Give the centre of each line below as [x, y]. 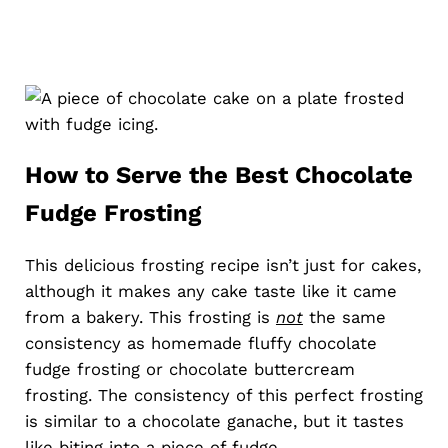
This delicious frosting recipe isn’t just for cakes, [222, 265]
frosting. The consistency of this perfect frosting [223, 395]
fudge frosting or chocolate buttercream [189, 369]
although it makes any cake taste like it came [210, 291]
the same [344, 317]
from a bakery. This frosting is [150, 317]
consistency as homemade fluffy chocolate [200, 343]
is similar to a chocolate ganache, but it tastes [214, 421]
